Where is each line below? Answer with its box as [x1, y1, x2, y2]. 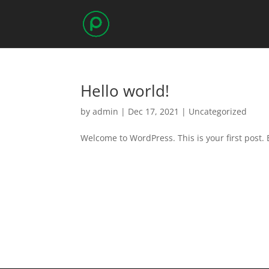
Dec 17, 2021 [128, 106, 180, 117]
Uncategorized [189, 106, 247, 117]
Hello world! [80, 80, 170, 101]
